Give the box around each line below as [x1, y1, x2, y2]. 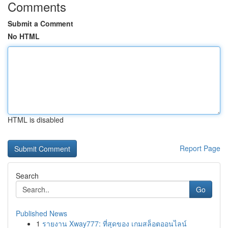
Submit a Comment [8, 18, 73, 28]
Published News [16, 208, 67, 218]
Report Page [180, 143, 220, 153]
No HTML [8, 31, 40, 41]
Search [16, 170, 39, 181]
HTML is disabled [8, 115, 64, 125]
